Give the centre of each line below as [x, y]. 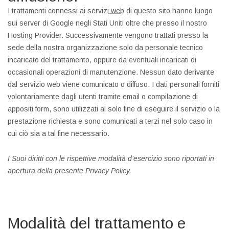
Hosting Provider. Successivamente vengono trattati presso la [108, 35]
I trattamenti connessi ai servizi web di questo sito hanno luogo [110, 11]
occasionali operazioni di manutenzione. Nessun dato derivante [111, 72]
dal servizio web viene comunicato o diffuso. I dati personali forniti [113, 84]
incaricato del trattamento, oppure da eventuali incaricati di [102, 60]
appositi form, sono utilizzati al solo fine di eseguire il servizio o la [114, 109]
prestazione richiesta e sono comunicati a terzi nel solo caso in [110, 121]
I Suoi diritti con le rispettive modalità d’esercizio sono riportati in [111, 158]
